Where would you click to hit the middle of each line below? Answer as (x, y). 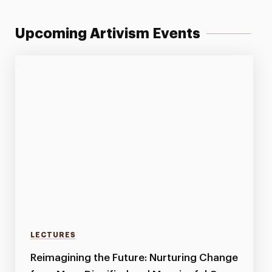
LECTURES (53, 235)
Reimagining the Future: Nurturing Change (134, 258)
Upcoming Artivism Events (107, 33)
